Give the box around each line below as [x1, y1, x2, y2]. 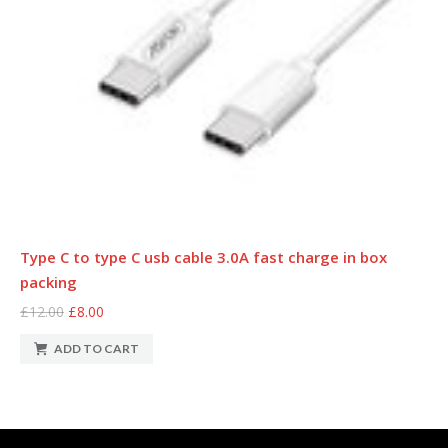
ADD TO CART [54, 341, 139, 356]
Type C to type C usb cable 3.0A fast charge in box [20, 247, 387, 267]
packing [20, 272, 77, 292]
